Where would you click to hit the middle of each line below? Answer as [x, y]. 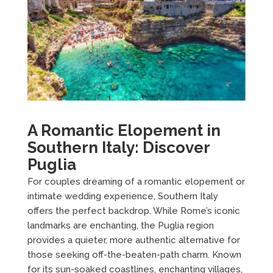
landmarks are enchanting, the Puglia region [120, 225]
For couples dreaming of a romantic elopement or [136, 181]
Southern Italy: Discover [118, 147]
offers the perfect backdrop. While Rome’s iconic [133, 211]
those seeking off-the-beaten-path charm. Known [134, 254]
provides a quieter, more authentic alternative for [133, 240]
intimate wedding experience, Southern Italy [122, 196]
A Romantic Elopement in [124, 130]
